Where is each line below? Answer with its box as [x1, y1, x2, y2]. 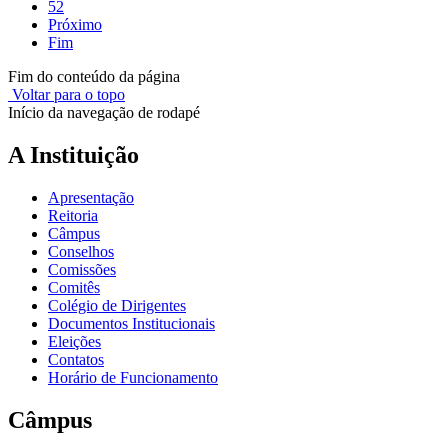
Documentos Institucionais [48, 314, 215, 332]
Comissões [48, 260, 116, 278]
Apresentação [48, 188, 134, 206]
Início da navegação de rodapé [8, 104, 200, 122]
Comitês [48, 278, 100, 296]
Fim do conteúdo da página [8, 68, 180, 86]
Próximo [48, 16, 102, 34]
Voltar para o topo [8, 86, 125, 104]
